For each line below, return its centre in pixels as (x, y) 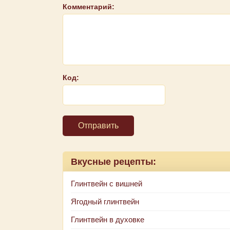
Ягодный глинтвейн (105, 202)
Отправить (98, 126)
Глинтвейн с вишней (107, 184)
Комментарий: (89, 7)
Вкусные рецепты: (113, 162)
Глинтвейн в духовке (108, 219)
